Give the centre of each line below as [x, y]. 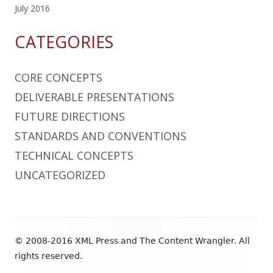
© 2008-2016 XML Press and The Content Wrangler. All [132, 240]
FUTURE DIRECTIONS [70, 116]
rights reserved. [48, 256]
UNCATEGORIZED [60, 175]
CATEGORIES [64, 41]
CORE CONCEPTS [58, 77]
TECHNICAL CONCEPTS [74, 155]
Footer [34, 227]
